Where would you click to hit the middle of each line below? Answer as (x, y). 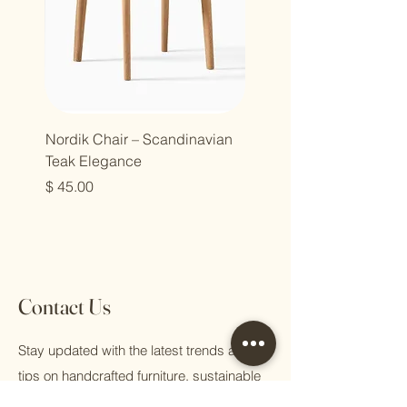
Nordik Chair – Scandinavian (139, 139)
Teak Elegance (94, 161)
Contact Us (65, 307)
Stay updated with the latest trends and (134, 351)
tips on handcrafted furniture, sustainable (139, 376)
